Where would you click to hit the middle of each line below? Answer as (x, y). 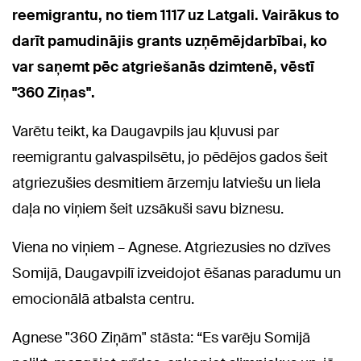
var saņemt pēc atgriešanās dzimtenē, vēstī (163, 67)
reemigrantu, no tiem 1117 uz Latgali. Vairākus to (176, 16)
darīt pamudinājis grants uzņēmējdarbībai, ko (170, 41)
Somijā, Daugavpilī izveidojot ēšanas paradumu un (176, 274)
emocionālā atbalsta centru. (103, 299)
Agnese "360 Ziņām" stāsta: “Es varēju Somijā (161, 338)
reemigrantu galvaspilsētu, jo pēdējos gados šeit (170, 158)
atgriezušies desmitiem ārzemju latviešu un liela (166, 183)
